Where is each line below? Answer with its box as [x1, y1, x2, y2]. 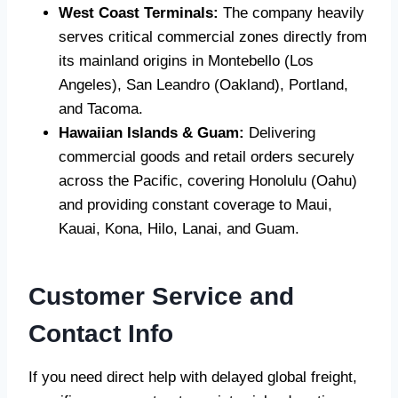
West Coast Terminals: [59, 4, 219, 22]
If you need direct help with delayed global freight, [28, 369, 357, 386]
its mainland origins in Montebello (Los [59, 52, 314, 70]
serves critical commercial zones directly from [59, 28, 367, 46]
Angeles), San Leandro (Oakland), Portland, [59, 76, 348, 94]
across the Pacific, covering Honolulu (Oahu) [59, 172, 357, 190]
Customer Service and [28, 283, 294, 311]
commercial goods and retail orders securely [59, 148, 354, 166]
